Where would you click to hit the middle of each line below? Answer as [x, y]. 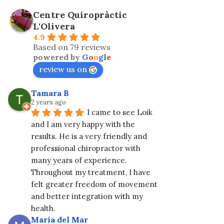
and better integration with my [87, 196]
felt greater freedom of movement [94, 184]
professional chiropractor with [86, 148]
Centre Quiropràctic [80, 14]
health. [43, 208]
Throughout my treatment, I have [91, 172]
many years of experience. [79, 160]
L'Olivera [54, 26]
